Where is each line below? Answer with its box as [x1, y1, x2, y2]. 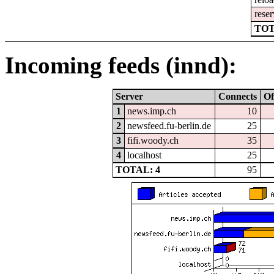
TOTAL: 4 [116, 164, 161, 175]
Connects [218, 91, 257, 102]
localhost [127, 149, 162, 160]
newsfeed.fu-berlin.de [127, 120, 212, 131]
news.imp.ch [127, 105, 177, 116]
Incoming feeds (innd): [5, 51, 237, 78]
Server [116, 91, 144, 102]
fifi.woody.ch [127, 135, 179, 146]
